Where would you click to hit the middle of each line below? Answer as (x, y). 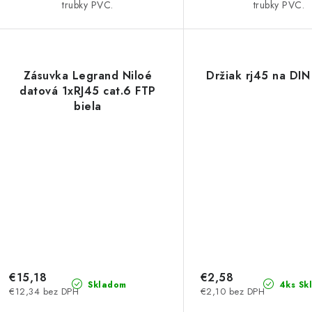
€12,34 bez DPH (44, 291)
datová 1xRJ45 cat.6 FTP (88, 91)
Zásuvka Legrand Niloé (88, 76)
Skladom (106, 284)
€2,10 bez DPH (233, 291)
